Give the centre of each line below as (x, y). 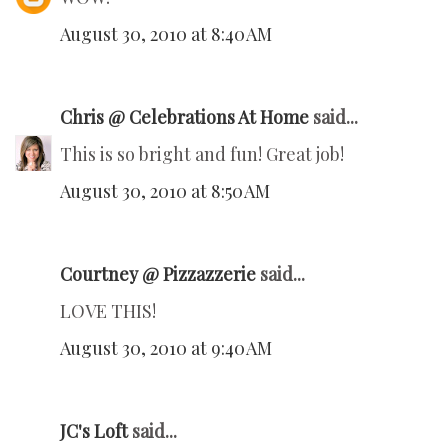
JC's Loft (94, 430)
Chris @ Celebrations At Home (184, 116)
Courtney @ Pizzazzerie (158, 273)
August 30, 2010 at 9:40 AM (166, 347)
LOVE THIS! (108, 310)
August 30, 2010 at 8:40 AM (166, 33)
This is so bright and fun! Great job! (202, 153)
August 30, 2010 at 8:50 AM (165, 190)
